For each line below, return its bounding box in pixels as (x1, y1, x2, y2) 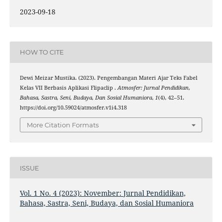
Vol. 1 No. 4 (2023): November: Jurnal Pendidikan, (19, 188, 186, 198)
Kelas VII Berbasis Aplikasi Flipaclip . (19, 84, 117, 91)
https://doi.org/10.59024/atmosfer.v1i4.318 (19, 104, 127, 111)
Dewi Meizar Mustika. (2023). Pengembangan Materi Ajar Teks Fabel (19, 74, 197, 81)
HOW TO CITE (19, 48, 64, 56)
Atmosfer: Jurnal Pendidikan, (117, 84, 190, 91)
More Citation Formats (27, 121, 99, 129)
